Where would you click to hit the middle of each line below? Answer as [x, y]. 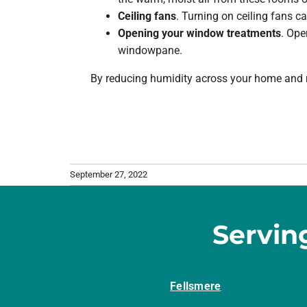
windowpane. [150, 51]
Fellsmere [196, 286]
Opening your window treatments [199, 34]
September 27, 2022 [109, 175]
